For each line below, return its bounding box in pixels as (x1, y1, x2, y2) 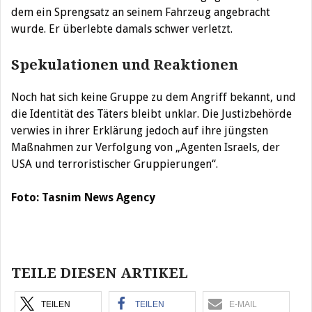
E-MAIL (229, 299, 257, 309)
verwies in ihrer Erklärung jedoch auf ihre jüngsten (11, 123, 268, 137)
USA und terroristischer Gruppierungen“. (11, 157, 218, 171)
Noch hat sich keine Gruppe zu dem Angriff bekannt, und (11, 90, 296, 104)
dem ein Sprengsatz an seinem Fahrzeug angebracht (11, 5, 270, 19)
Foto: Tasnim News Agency (11, 190, 155, 204)
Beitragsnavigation (10, 228, 137, 243)
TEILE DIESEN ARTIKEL (11, 264, 188, 281)
